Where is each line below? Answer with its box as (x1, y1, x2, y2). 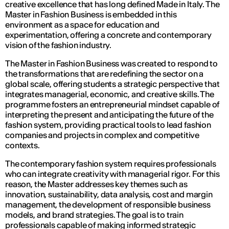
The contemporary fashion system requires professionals (5, 158, 216, 169)
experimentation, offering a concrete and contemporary (5, 30, 212, 40)
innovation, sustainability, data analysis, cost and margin (5, 189, 213, 199)
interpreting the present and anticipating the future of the (5, 109, 214, 120)
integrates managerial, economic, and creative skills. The (5, 89, 214, 99)
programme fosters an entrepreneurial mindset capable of (5, 99, 220, 109)
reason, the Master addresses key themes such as (5, 179, 188, 189)
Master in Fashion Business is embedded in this (5, 9, 177, 19)
